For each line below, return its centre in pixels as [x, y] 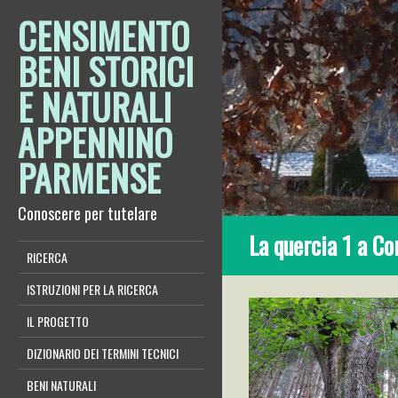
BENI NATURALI [61, 385]
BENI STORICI [106, 71]
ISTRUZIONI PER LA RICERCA [92, 289]
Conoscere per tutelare [88, 213]
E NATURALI [95, 107]
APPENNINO [95, 142]
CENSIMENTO [103, 36]
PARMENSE [89, 178]
